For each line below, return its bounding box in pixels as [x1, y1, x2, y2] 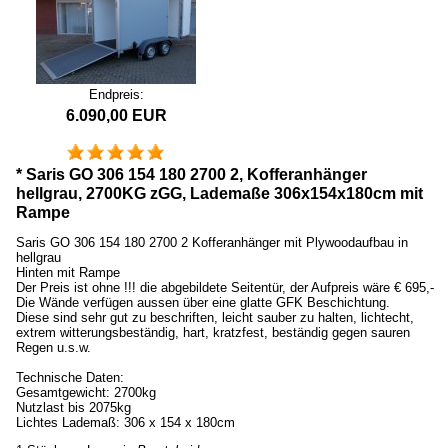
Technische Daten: [16, 370, 124, 386]
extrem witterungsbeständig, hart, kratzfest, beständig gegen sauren [16, 325, 410, 341]
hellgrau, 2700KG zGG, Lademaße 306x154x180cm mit [16, 185, 423, 203]
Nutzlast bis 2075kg [16, 400, 131, 416]
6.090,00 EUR [65, 106, 167, 124]
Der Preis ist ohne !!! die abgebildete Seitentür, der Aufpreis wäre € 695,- [16, 280, 434, 296]
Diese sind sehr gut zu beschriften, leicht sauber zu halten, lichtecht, [16, 310, 414, 326]
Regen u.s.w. [16, 340, 91, 356]
